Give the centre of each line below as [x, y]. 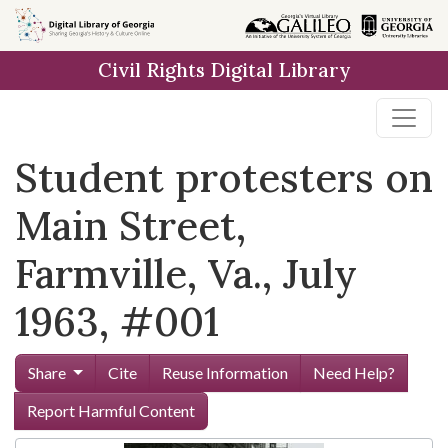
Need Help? [353, 372]
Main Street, [130, 225]
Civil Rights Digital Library [224, 70]
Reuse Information [224, 372]
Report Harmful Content [111, 410]
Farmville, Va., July [186, 273]
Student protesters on [224, 177]
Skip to [50, 24]
